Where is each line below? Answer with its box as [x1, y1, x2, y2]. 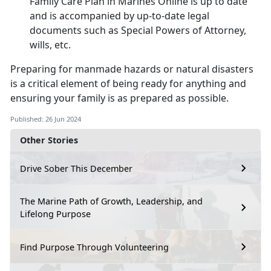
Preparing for [10, 62, 75, 76]
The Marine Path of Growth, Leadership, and [20, 195, 203, 207]
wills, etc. [30, 38, 76, 52]
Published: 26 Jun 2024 [10, 114, 81, 124]
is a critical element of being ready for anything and [10, 77, 246, 91]
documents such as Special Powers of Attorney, [30, 24, 246, 38]
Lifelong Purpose [20, 208, 91, 220]
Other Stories [20, 134, 78, 146]
